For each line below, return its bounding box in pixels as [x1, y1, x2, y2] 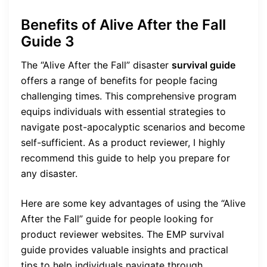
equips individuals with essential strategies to [21, 105, 226, 117]
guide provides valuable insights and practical [21, 243, 228, 256]
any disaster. [21, 167, 77, 179]
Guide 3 [21, 32, 74, 50]
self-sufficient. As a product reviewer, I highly [21, 136, 225, 148]
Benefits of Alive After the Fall [21, 15, 226, 33]
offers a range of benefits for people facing [21, 74, 218, 86]
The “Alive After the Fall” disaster [21, 58, 172, 71]
